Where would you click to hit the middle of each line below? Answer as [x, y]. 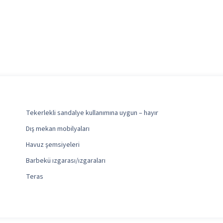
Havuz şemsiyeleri [53, 145]
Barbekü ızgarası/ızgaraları [66, 161]
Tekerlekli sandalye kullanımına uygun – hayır [92, 113]
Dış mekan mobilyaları [58, 129]
